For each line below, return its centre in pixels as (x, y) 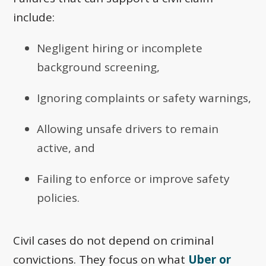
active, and (66, 148)
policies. (58, 198)
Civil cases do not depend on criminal (114, 241)
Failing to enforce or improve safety (134, 179)
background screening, (99, 67)
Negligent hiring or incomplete (120, 48)
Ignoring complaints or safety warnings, (144, 98)
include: (34, 18)
